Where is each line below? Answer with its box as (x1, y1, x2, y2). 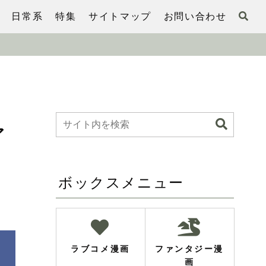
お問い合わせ (163, 11, 227, 22)
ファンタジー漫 (155, 243, 224, 254)
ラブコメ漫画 (71, 243, 130, 254)
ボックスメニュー (58, 173, 184, 191)
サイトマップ (88, 11, 151, 22)
